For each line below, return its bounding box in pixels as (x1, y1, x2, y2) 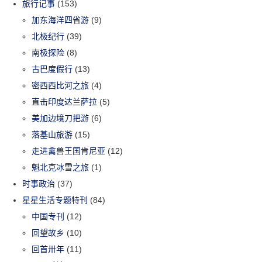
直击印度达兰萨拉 (32, 96, 98, 106)
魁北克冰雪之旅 (32, 162, 89, 172)
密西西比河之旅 (32, 80, 89, 90)
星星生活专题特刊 (22, 195, 88, 205)
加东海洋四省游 (32, 15, 89, 25)
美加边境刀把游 (32, 113, 89, 123)
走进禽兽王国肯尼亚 (32, 146, 106, 156)
